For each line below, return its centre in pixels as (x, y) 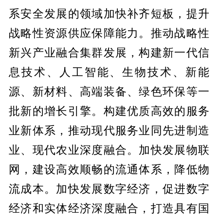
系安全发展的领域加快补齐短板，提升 (109, 13)
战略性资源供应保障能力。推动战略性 (109, 33)
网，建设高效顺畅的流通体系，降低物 (109, 169)
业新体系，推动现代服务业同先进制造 (109, 130)
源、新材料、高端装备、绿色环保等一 (109, 91)
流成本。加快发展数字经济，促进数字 (109, 188)
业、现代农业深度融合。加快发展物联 (109, 149)
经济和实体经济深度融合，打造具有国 (109, 208)
